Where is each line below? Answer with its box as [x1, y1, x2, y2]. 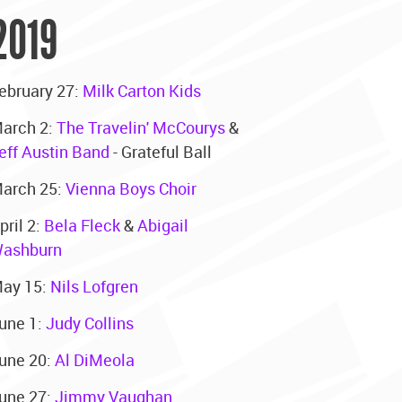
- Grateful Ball [109, 140, 212, 162]
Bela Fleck [43, 214, 120, 236]
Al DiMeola [54, 348, 135, 371]
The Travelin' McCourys [56, 116, 225, 138]
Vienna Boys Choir [65, 177, 197, 199]
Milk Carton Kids [82, 79, 201, 101]
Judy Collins [45, 311, 134, 334]
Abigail [136, 214, 188, 236]
